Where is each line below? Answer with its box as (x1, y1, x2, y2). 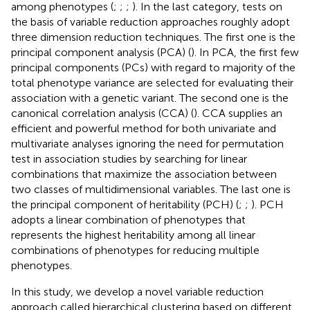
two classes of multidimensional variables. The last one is (11, 182, 291, 196)
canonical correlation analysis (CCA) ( (11, 106, 194, 120)
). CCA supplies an (194, 106, 282, 120)
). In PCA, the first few (191, 45, 299, 59)
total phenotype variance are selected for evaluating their (11, 75, 293, 89)
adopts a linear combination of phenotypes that (11, 212, 246, 226)
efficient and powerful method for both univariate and (11, 121, 276, 135)
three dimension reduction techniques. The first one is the (11, 30, 295, 44)
